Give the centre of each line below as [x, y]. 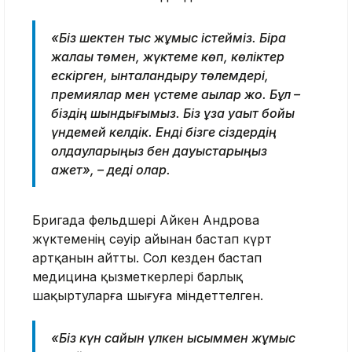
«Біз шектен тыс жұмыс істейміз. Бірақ [169, 37]
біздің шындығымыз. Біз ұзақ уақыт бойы [173, 113]
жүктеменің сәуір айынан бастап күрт [152, 238]
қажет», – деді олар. [111, 169]
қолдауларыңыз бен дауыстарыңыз [159, 150]
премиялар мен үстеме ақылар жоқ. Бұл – [176, 94]
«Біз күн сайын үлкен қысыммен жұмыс [173, 337]
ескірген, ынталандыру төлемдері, [160, 75]
